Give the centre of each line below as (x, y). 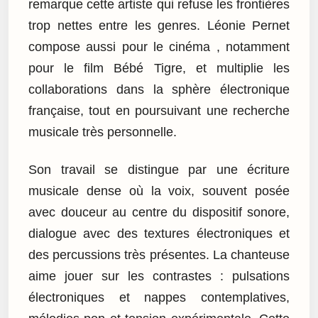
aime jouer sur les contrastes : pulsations (159, 276)
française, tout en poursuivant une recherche (159, 111)
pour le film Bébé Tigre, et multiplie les (159, 68)
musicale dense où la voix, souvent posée (159, 191)
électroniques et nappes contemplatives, (159, 297)
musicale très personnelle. (103, 132)
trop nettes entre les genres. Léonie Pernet (159, 26)
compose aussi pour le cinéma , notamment (159, 47)
